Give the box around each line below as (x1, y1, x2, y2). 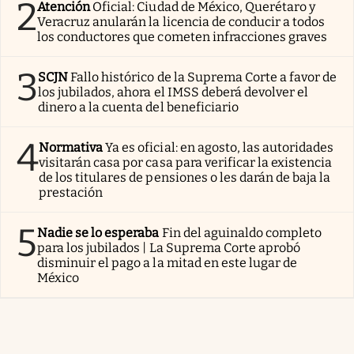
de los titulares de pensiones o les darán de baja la (39, 169, 331, 185)
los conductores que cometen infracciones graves (37, 28, 328, 44)
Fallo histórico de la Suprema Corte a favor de (70, 69, 337, 85)
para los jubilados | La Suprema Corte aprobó (37, 239, 301, 255)
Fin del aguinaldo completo (161, 224, 322, 240)
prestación (39, 184, 104, 200)
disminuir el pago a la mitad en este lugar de (37, 254, 298, 270)
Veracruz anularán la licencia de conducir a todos (37, 13, 326, 29)
